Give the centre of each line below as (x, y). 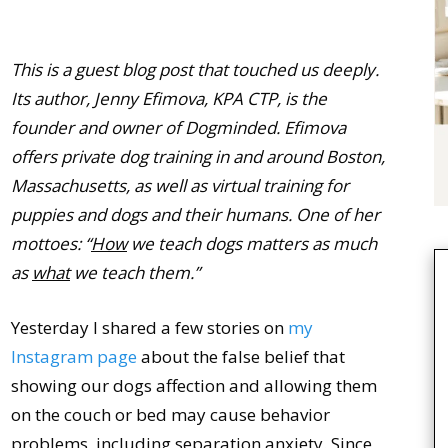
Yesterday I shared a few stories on (149, 327)
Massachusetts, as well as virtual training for (180, 185)
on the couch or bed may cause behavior (170, 414)
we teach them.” (135, 272)
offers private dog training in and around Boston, (198, 156)
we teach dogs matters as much (252, 243)
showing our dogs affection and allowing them (194, 385)
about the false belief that (241, 356)
